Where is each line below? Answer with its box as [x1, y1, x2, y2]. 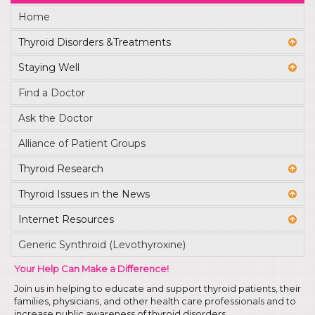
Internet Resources [18, 213, 114, 226]
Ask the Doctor [18, 112, 93, 124]
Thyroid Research [18, 162, 103, 175]
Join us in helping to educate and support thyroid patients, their [14, 283, 301, 294]
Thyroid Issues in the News [18, 188, 150, 200]
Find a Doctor [18, 86, 85, 99]
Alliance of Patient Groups [18, 137, 146, 150]
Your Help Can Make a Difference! [14, 263, 169, 274]
